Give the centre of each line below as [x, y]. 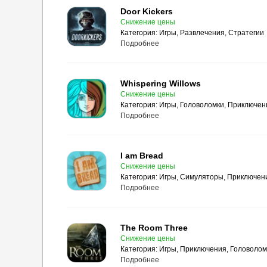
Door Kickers [147, 11]
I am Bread [142, 156]
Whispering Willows [161, 83]
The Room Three [154, 228]
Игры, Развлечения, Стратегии [212, 33]
